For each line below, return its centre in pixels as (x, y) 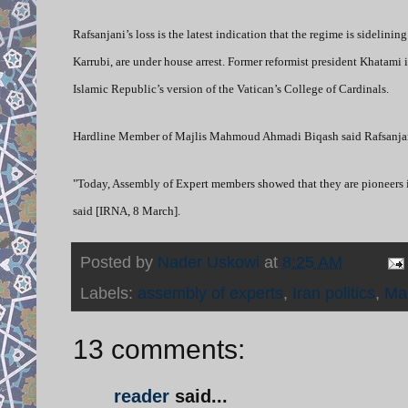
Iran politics (334, 293)
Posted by (119, 262)
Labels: (109, 293)
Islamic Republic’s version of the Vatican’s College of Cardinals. (231, 88)
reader (142, 396)
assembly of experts (210, 293)
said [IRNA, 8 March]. (127, 210)
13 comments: (159, 349)
